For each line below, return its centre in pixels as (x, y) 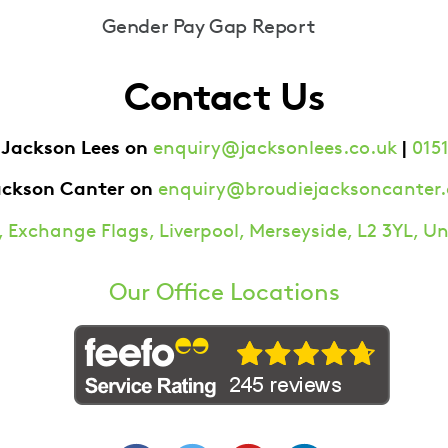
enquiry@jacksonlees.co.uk (275, 147)
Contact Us (224, 95)
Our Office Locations (224, 291)
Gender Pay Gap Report (208, 25)
